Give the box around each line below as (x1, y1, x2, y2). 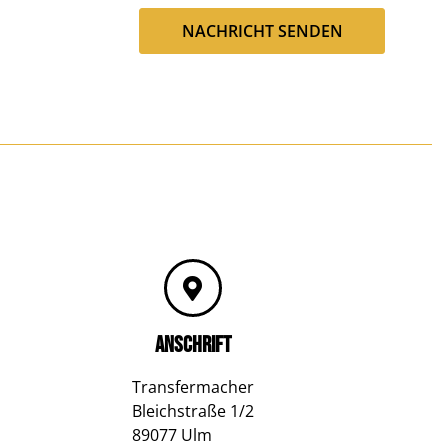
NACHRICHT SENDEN (181, 20, 343, 42)
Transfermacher (131, 376, 254, 398)
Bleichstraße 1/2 (131, 400, 254, 422)
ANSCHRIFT (154, 331, 231, 359)
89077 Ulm (131, 424, 212, 446)
